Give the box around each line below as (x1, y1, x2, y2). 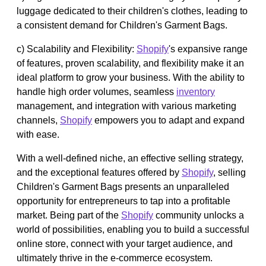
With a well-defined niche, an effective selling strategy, (17, 153, 243, 163)
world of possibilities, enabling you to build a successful (17, 224, 249, 235)
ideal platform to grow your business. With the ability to (17, 72, 245, 83)
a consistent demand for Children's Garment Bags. (17, 20, 227, 30)
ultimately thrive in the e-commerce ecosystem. (17, 252, 213, 263)
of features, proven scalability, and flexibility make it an (17, 58, 244, 68)
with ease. (17, 129, 59, 140)
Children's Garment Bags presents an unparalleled (17, 181, 229, 192)
